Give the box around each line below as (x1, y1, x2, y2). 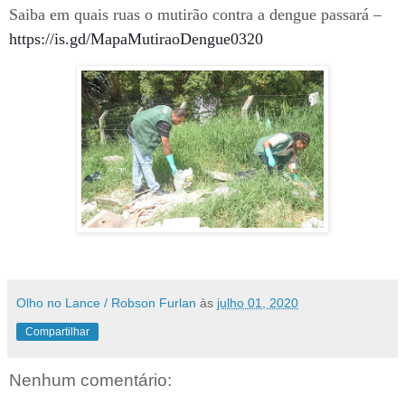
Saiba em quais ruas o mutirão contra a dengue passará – (9, 5, 381, 24)
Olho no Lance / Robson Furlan (16, 296, 196, 311)
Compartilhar (25, 325, 89, 339)
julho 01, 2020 (217, 296, 298, 311)
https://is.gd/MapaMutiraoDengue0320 (9, 30, 263, 49)
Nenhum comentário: (9, 371, 172, 391)
